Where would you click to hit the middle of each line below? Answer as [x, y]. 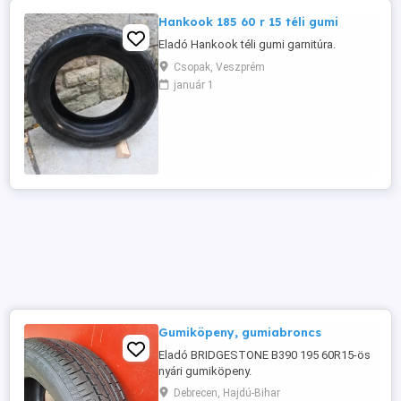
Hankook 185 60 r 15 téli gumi [248, 21]
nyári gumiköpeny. [205, 371]
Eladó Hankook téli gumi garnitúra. [247, 44]
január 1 [194, 85]
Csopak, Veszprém [219, 67]
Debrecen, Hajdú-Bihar [227, 393]
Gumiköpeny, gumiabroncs [240, 332]
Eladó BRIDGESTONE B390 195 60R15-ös [264, 355]
